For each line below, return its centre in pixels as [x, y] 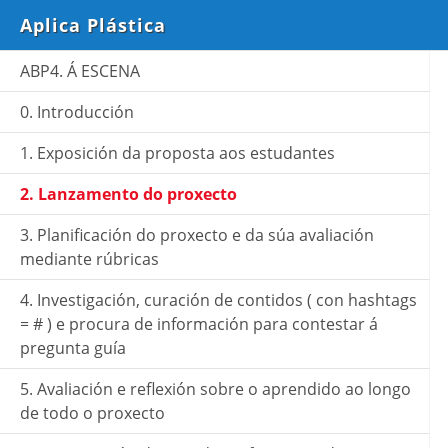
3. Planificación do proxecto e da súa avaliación [197, 235]
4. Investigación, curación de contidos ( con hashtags [218, 300]
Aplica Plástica [93, 25]
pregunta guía [73, 348]
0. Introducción [77, 112]
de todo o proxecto [92, 413]
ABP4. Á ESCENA [80, 71]
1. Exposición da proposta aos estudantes [177, 153]
